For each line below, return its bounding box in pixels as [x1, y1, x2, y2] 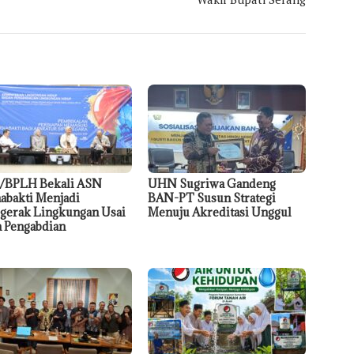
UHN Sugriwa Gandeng [148, 176, 277, 192]
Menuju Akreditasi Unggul [148, 205, 292, 220]
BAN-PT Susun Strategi [148, 190, 277, 206]
